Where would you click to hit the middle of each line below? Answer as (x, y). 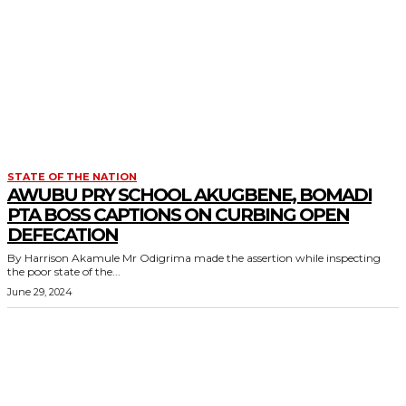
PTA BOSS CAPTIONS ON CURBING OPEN (178, 215)
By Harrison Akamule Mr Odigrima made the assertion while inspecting (65, 258)
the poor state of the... (64, 271)
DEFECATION (63, 235)
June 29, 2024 (40, 292)
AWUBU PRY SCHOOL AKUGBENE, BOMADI (189, 195)
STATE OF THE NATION (72, 177)
